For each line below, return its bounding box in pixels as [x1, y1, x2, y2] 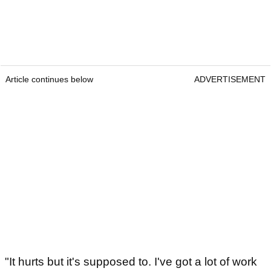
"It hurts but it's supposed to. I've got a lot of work [5, 255, 257, 269]
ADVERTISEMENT [194, 74, 266, 85]
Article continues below [5, 74, 93, 85]
